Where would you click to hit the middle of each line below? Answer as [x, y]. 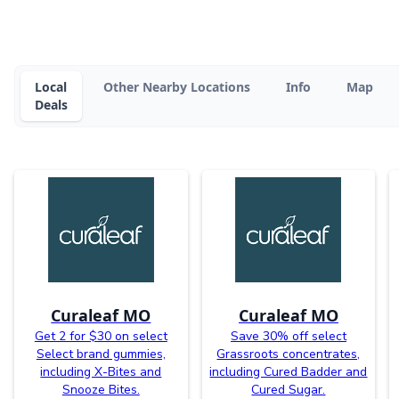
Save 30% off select [288, 336]
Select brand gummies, [101, 354]
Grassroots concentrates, [289, 354]
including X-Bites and [101, 371]
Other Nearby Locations [177, 86]
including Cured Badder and [289, 371]
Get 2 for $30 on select [101, 336]
